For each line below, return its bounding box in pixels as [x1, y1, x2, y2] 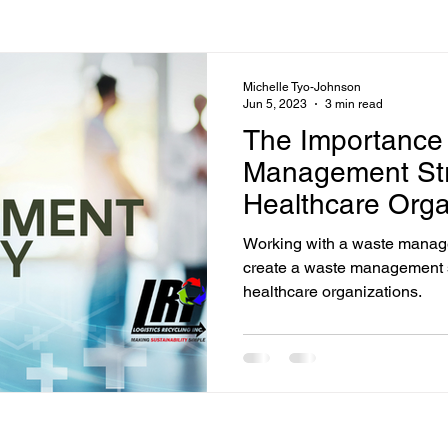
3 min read [325, 96, 383, 111]
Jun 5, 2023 [243, 96, 307, 111]
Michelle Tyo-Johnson [243, 80, 361, 94]
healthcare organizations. [243, 282, 422, 301]
